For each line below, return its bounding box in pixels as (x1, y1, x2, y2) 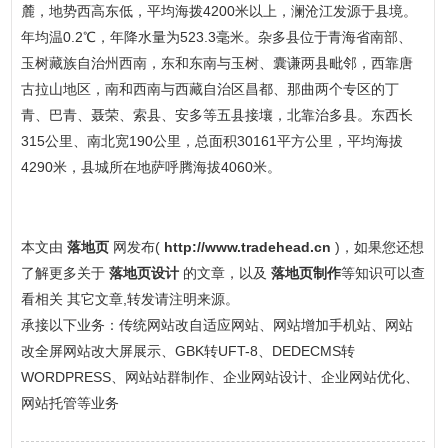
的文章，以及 (182, 264, 271, 281)
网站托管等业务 (20, 394, 119, 411)
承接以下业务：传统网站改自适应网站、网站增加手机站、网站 (20, 316, 413, 333)
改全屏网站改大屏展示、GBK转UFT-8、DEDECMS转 (20, 342, 355, 359)
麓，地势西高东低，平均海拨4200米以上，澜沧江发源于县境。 (20, 2, 417, 19)
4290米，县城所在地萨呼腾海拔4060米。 (20, 158, 281, 175)
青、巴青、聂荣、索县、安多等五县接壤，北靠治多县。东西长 (20, 106, 413, 123)
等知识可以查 (340, 264, 425, 281)
